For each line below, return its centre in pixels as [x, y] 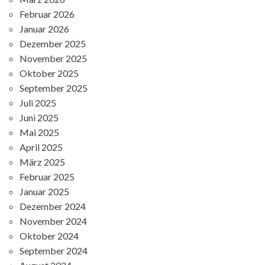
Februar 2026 [47, 14]
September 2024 [54, 251]
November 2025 [53, 59]
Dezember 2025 [53, 44]
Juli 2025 [38, 103]
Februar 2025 [47, 177]
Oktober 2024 [49, 236]
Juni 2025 [39, 118]
